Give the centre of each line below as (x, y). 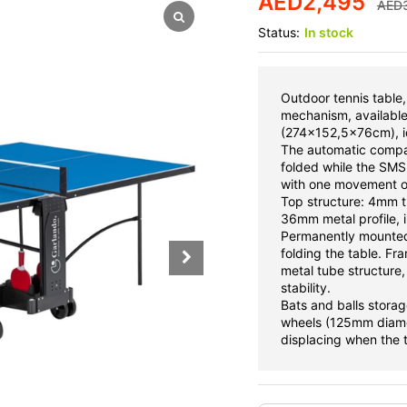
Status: (279, 32)
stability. (306, 288)
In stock (329, 32)
